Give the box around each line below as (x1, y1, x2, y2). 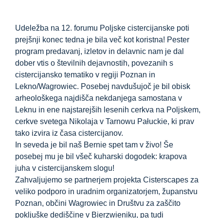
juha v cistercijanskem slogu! (15, 164, 115, 173)
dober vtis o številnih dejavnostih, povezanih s (15, 59, 174, 68)
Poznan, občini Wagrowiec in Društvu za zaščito (15, 199, 181, 208)
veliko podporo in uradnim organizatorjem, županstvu (15, 187, 198, 196)
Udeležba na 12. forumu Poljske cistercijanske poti (15, 24, 190, 33)
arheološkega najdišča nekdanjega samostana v (15, 94, 182, 103)
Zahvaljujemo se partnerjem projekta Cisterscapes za (15, 176, 199, 184)
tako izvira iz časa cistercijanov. (15, 129, 124, 138)
